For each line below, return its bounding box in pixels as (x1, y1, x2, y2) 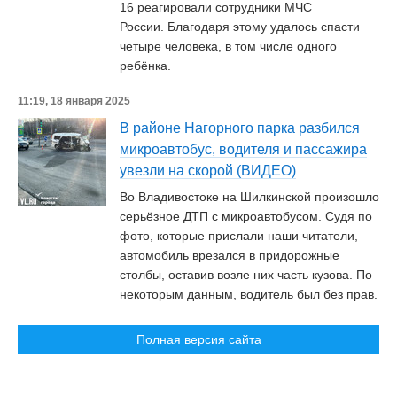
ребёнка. (120, 58, 175, 73)
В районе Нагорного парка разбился (120, 121, 360, 136)
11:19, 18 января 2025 (18, 95, 130, 107)
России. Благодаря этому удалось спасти (120, 19, 360, 34)
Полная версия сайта (136, 332, 261, 346)
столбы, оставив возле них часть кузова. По (120, 268, 372, 282)
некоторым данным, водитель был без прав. (120, 287, 378, 301)
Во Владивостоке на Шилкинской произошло (120, 190, 379, 204)
